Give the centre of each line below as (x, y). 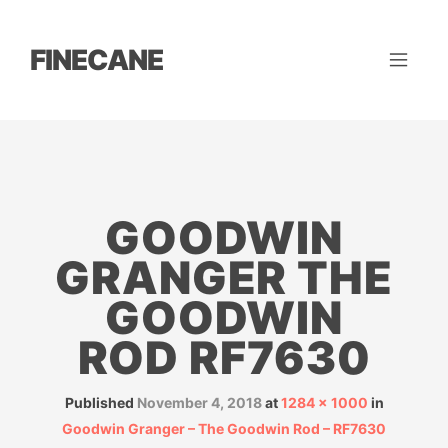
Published (100, 402)
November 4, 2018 (199, 402)
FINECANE (96, 60)
